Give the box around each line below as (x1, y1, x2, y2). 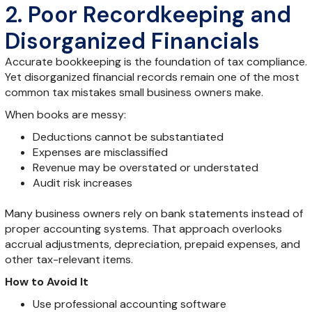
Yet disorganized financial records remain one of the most (4, 69, 299, 84)
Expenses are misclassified (32, 144, 168, 159)
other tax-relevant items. (4, 251, 133, 267)
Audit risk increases (32, 175, 132, 190)
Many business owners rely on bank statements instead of (4, 205, 303, 221)
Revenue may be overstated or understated (32, 159, 258, 175)
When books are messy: (4, 107, 126, 122)
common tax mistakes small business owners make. (4, 84, 263, 100)
